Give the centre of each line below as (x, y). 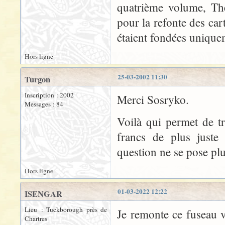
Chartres (36, 218)
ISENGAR (43, 194)
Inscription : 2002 (49, 95)
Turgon (37, 79)
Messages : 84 (44, 104)
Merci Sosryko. (153, 99)
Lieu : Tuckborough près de (66, 209)
